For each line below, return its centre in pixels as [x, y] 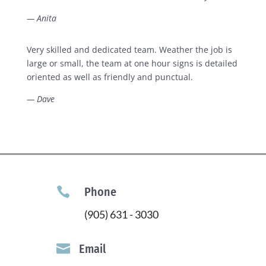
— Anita [41, 18]
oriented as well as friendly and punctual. [110, 77]
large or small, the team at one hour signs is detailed [132, 64]
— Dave [40, 99]
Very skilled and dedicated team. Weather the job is [129, 50]
